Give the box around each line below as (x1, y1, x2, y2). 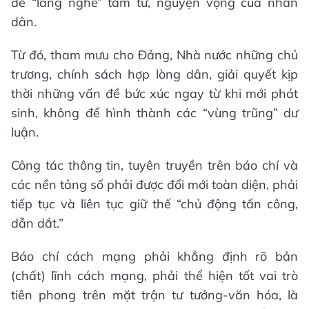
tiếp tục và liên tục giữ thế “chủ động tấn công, (11, 195, 298, 212)
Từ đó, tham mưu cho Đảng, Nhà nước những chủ (11, 46, 298, 63)
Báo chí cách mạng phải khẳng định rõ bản (11, 248, 298, 264)
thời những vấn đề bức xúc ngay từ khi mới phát (11, 85, 298, 101)
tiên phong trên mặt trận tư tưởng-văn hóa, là (11, 286, 298, 303)
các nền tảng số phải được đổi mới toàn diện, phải (11, 176, 298, 192)
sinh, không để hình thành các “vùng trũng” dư (11, 104, 298, 121)
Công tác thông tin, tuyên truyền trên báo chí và (11, 157, 298, 173)
